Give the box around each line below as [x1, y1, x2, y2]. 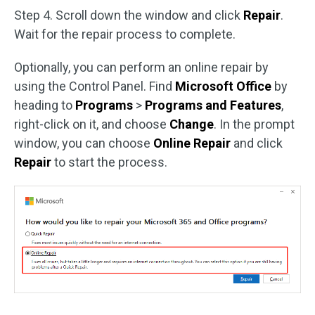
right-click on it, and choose [14, 116, 169, 131]
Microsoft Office [175, 78, 271, 94]
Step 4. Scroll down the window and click [14, 7, 243, 22]
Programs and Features [145, 97, 281, 112]
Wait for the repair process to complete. [14, 26, 236, 41]
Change [169, 116, 214, 131]
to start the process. [51, 154, 167, 169]
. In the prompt [214, 116, 295, 131]
